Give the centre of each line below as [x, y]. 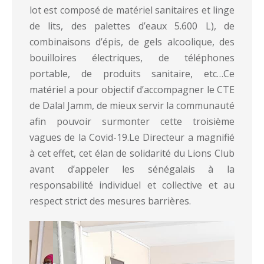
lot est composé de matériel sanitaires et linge [132, 10]
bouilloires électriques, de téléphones [132, 58]
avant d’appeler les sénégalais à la [132, 169]
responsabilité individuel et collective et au [132, 185]
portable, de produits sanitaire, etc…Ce [132, 74]
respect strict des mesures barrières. [110, 201]
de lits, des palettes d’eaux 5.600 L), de [132, 26]
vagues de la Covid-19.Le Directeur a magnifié [132, 137]
